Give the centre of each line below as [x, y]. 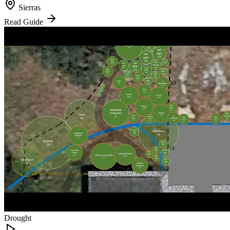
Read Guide [25, 22]
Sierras [30, 7]
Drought [18, 218]
